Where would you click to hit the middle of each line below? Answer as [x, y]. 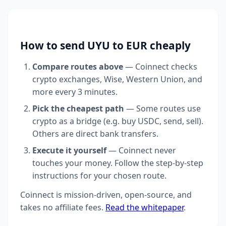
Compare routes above [78, 67]
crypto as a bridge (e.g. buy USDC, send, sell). [118, 121]
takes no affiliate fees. [63, 207]
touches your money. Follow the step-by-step [118, 163]
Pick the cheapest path [78, 109]
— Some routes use [162, 109]
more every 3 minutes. [75, 92]
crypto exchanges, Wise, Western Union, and [117, 79]
